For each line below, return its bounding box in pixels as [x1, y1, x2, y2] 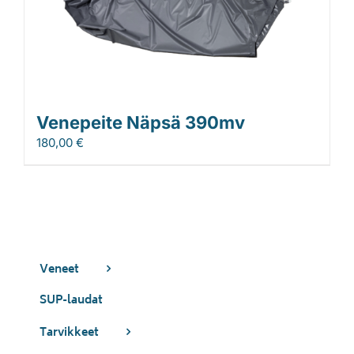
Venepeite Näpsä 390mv [36, 112, 245, 133]
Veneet [40, 260, 79, 281]
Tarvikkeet [40, 323, 99, 344]
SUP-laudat [40, 291, 103, 311]
